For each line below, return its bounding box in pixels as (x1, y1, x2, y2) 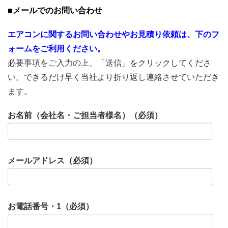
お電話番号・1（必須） (8, 202, 94, 211)
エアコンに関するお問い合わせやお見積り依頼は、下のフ (8, 30, 219, 39)
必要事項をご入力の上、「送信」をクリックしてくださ (8, 58, 211, 67)
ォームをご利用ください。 (8, 44, 105, 53)
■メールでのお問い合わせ (8, 6, 102, 15)
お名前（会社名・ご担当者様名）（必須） (8, 111, 162, 120)
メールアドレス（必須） (8, 156, 97, 165)
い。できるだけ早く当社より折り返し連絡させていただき (8, 72, 219, 81)
